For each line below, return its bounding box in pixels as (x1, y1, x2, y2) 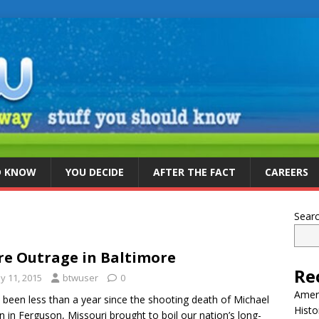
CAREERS (265, 165, 308, 179)
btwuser (63, 271, 98, 285)
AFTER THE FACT (153, 165, 236, 179)
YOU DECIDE (66, 165, 124, 179)
